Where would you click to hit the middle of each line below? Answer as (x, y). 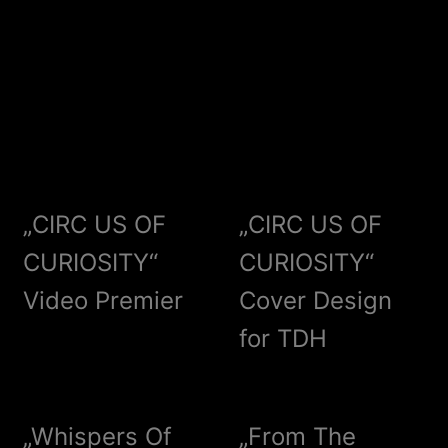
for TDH (283, 338)
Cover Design (315, 300)
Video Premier (103, 300)
